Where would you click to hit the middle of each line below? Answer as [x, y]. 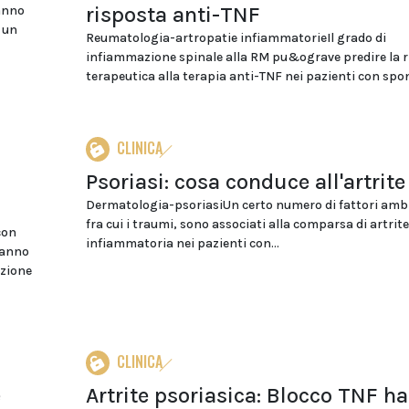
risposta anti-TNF [173, 15]
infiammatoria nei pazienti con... [182, 243]
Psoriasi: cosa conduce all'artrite [245, 182]
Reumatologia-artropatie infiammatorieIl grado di [236, 38]
